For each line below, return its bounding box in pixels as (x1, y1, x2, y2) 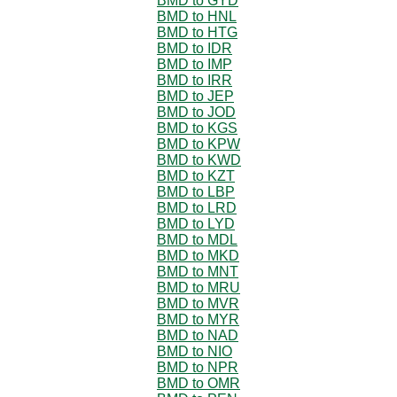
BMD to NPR (157, 359, 238, 375)
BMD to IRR (157, 72, 232, 88)
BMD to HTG (157, 24, 237, 40)
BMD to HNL (157, 8, 237, 24)
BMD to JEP (157, 88, 234, 104)
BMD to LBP (157, 183, 235, 199)
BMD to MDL (157, 231, 237, 247)
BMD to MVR (157, 295, 239, 311)
